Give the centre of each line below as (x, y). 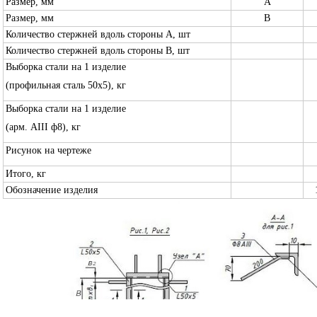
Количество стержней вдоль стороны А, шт (98, 34)
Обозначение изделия (52, 190)
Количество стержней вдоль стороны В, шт (98, 51)
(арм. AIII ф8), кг (43, 127)
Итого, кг (26, 174)
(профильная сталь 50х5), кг (66, 85)
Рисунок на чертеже (48, 150)
